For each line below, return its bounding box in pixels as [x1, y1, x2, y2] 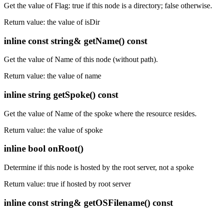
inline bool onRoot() [4, 143, 83, 154]
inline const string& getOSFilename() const [4, 197, 173, 208]
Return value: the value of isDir [4, 17, 100, 26]
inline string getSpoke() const [4, 90, 118, 100]
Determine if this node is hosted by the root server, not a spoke [4, 163, 194, 172]
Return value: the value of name [4, 72, 101, 80]
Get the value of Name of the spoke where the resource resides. [4, 109, 197, 118]
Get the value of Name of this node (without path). [4, 55, 158, 64]
